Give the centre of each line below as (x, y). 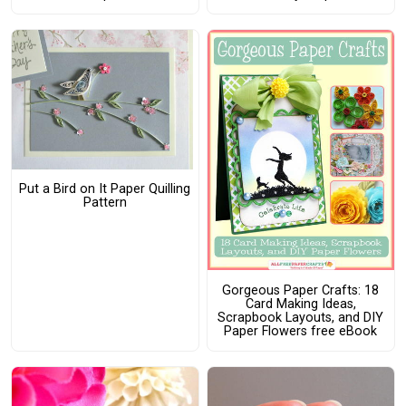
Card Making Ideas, (300, 304)
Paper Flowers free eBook (301, 331)
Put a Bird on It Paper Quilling (105, 189)
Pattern (105, 203)
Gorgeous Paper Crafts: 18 (301, 290)
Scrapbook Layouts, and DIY (301, 317)
